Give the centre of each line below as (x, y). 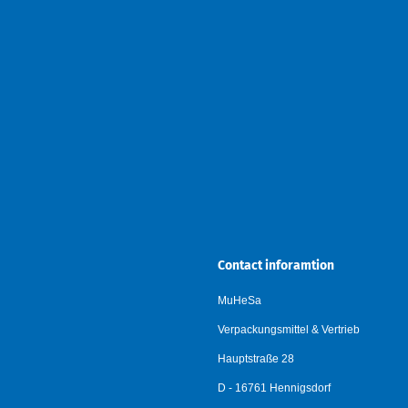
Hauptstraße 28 (256, 359)
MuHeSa (240, 301)
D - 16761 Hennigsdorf (274, 388)
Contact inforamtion (276, 265)
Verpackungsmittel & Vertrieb (289, 330)
